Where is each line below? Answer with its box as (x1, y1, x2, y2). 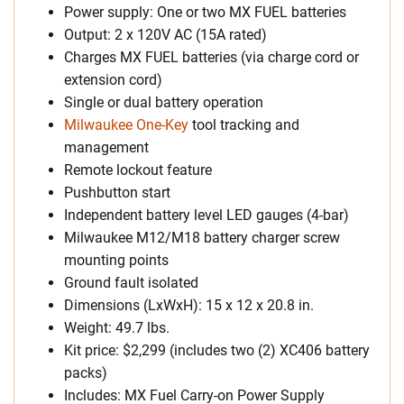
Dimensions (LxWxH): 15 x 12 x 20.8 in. (64, 297, 314, 315)
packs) (64, 364, 107, 382)
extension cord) (64, 71, 162, 89)
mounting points (64, 252, 169, 270)
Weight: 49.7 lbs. (64, 319, 170, 337)
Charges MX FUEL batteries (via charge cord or (64, 49, 359, 67)
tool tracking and (188, 116, 299, 134)
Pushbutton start (64, 184, 170, 202)
